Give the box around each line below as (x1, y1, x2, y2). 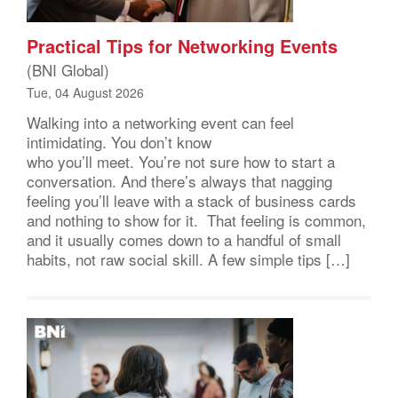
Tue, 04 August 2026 (27, 83, 144, 101)
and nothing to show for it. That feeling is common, (27, 208, 366, 231)
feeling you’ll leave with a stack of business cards (27, 188, 356, 211)
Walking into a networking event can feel (27, 110, 294, 133)
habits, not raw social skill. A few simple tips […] (27, 247, 350, 270)
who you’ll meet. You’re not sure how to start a (27, 149, 335, 172)
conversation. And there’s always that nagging (27, 169, 332, 192)
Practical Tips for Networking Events (27, 32, 338, 59)
